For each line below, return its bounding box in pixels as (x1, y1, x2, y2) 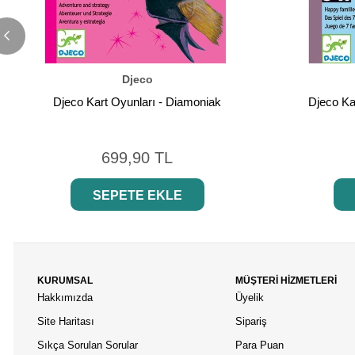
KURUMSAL (37, 275, 93, 287)
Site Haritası (37, 315, 97, 328)
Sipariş (235, 315, 267, 328)
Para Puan (235, 339, 284, 352)
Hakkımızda (37, 292, 93, 304)
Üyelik (235, 292, 264, 304)
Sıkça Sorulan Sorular (37, 339, 138, 352)
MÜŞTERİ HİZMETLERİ (235, 275, 337, 287)
